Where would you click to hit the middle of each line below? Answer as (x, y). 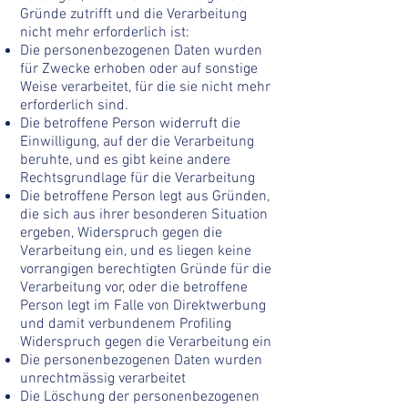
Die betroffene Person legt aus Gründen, (145, 197)
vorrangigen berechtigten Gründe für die (146, 270)
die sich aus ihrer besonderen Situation (144, 215)
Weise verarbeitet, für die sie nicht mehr (145, 87)
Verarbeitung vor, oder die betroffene (134, 288)
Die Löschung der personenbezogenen (140, 397)
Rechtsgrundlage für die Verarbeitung (138, 178)
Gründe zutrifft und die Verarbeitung (133, 15)
